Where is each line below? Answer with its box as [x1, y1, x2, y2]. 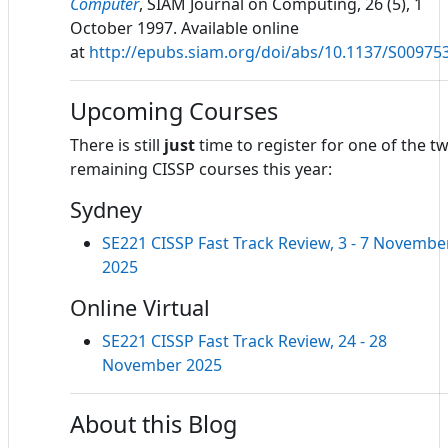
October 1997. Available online [70, 16, 299, 39]
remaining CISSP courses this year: [70, 157, 332, 180]
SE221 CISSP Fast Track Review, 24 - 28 [102, 329, 387, 352]
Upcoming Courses [70, 94, 278, 127]
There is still [70, 133, 164, 156]
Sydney [70, 194, 142, 224]
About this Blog [70, 407, 237, 440]
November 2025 [102, 353, 222, 376]
